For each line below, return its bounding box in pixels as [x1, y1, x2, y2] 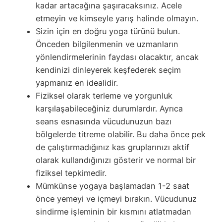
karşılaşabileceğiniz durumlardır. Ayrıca [36, 103, 183, 113]
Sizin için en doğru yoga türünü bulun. [36, 26, 180, 36]
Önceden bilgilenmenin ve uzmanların [36, 39, 178, 49]
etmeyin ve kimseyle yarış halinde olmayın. [36, 13, 198, 23]
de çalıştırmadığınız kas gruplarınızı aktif [36, 142, 189, 152]
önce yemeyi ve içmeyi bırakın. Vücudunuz [36, 193, 197, 204]
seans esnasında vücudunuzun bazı [36, 116, 171, 126]
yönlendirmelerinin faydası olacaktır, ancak [36, 52, 199, 62]
